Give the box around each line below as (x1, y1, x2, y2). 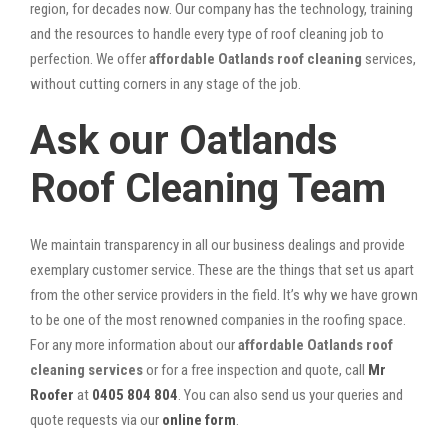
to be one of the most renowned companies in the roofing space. (30, 310, 406, 329)
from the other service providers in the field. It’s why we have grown (30, 285, 418, 304)
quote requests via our (30, 410, 162, 429)
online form (162, 410, 236, 429)
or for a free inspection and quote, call (143, 360, 368, 379)
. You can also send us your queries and (178, 385, 403, 404)
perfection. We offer (30, 49, 149, 68)
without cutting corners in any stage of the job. (30, 74, 301, 93)
